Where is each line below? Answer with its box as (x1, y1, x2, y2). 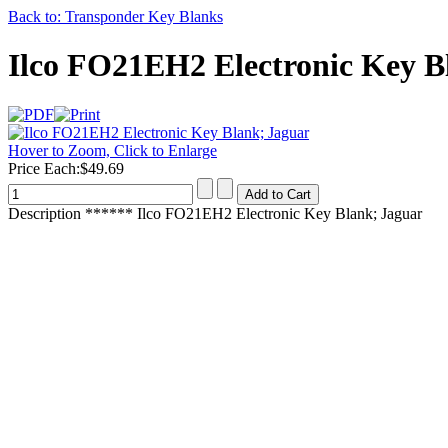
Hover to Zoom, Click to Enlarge (8, 141, 217, 159)
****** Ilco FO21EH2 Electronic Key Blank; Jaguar (81, 204, 422, 222)
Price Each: (8, 159, 80, 177)
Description (8, 204, 81, 222)
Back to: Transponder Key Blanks (8, 8, 223, 25)
